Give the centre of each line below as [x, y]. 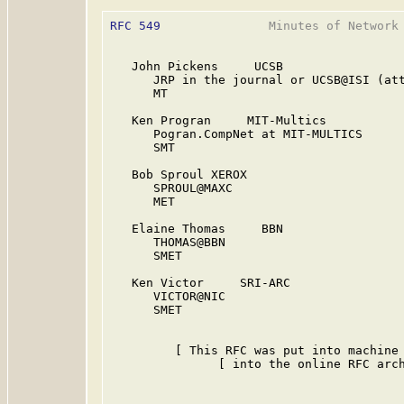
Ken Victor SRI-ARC [200, 283]
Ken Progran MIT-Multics [218, 120]
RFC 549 [135, 26]
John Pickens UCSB [197, 66]
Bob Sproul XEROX [179, 174]
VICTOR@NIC [168, 296]
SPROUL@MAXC [171, 188]
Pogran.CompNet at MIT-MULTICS [236, 134]
